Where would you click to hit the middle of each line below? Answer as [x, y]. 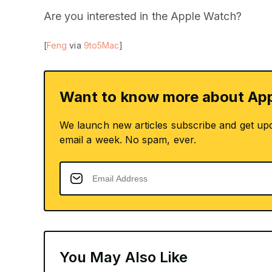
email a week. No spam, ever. [128, 140]
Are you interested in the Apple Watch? [143, 16]
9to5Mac [101, 45]
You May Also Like [124, 257]
